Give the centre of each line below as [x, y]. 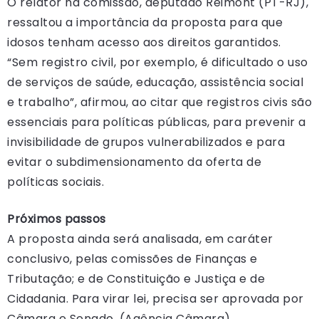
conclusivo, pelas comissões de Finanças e [132, 258]
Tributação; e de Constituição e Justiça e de [136, 278]
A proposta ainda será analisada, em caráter [140, 239]
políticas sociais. [56, 182]
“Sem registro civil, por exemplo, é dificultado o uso [158, 62]
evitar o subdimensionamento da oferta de [134, 162]
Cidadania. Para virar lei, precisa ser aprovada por [156, 298]
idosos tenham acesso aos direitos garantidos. [144, 42]
